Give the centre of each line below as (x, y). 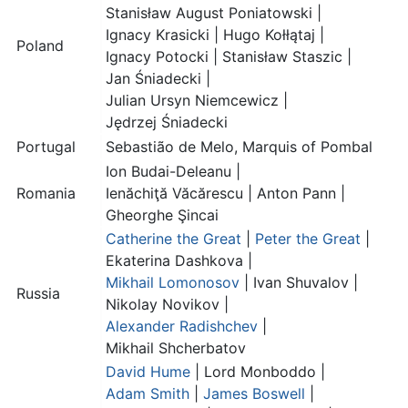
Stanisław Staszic (285, 57)
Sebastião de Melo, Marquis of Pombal (239, 147)
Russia (38, 294)
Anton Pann (299, 194)
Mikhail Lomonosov (173, 283)
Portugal (46, 147)
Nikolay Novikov (165, 305)
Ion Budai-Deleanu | (173, 172)
